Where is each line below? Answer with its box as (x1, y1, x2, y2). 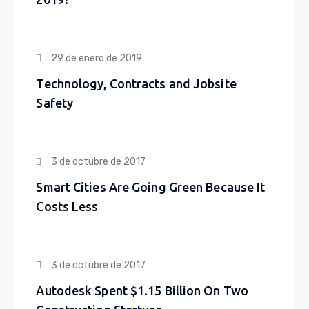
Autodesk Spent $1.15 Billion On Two (36, 283, 248, 297)
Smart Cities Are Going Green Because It (36, 179, 266, 194)
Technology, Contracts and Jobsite (36, 76, 237, 90)
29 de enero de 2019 (51, 52, 143, 64)
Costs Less (36, 199, 99, 213)
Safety (36, 95, 74, 110)
